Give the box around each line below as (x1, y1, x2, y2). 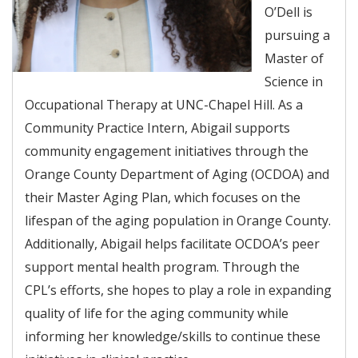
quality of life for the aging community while (25, 304, 288, 322)
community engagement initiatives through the (25, 141, 308, 160)
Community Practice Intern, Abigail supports (25, 118, 290, 137)
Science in (265, 72, 323, 90)
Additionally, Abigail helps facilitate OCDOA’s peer (25, 234, 320, 253)
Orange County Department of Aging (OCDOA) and (25, 165, 329, 183)
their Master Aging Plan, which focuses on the (25, 188, 300, 206)
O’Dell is (265, 2, 312, 21)
